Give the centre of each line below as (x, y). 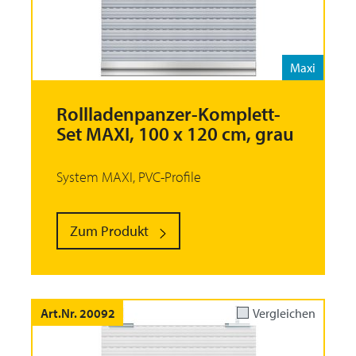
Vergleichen (284, 313)
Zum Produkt (109, 231)
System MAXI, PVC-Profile (129, 177)
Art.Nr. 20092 (78, 313)
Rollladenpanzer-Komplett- (168, 114)
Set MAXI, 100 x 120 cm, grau (175, 134)
